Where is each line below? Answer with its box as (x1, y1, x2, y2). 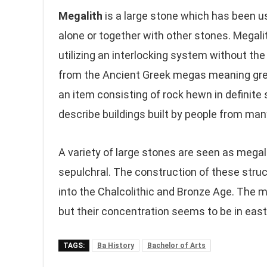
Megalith (58, 10, 103, 22)
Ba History (97, 241, 134, 250)
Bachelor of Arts (147, 241, 206, 250)
